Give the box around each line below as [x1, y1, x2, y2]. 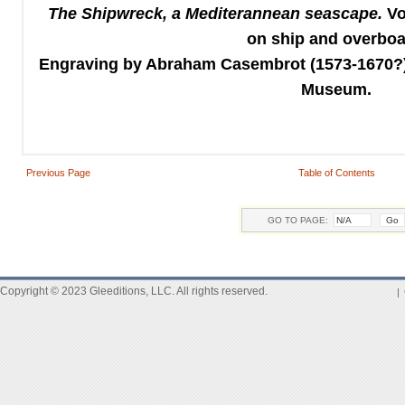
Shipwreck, [81, 5, 172, 23]
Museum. [301, 80, 372, 99]
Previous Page [26, 167, 90, 178]
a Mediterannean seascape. [172, 5, 387, 23]
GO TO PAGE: [268, 215, 334, 225]
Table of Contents [298, 167, 375, 178]
